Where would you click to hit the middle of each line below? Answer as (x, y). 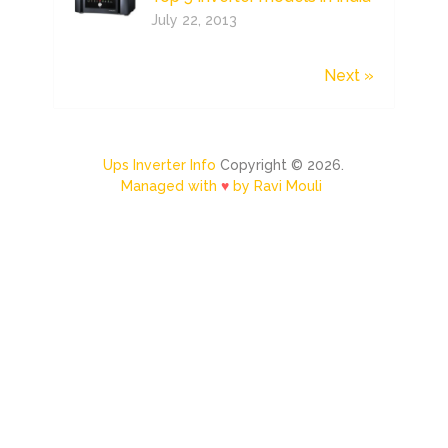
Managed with (171, 186)
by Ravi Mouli (276, 186)
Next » (348, 76)
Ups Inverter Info (160, 165)
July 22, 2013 (193, 20)
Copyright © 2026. (280, 165)
